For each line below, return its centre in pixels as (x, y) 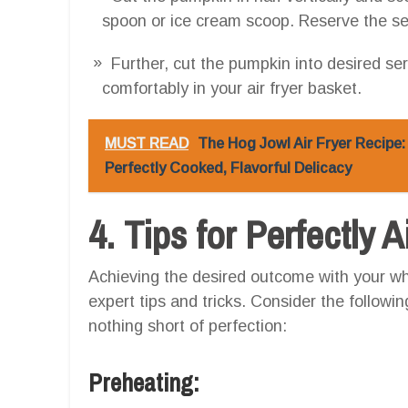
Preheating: (144, 382)
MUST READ (147, 143)
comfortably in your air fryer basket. (232, 88)
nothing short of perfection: (188, 326)
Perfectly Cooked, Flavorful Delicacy (228, 168)
